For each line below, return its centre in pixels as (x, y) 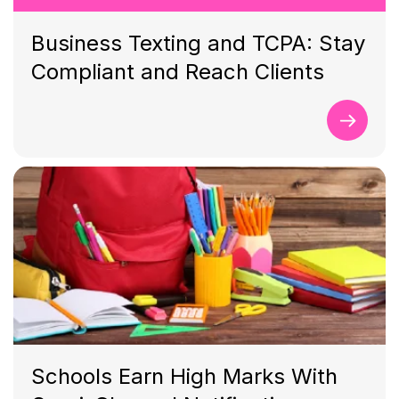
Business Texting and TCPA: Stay (198, 43)
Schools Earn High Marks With (184, 376)
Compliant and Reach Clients (177, 72)
